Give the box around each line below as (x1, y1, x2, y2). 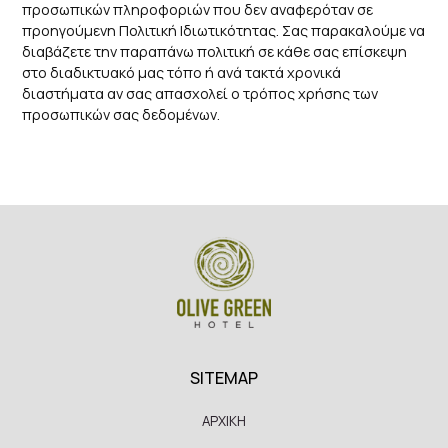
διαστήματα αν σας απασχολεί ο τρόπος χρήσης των (22, 83, 379, 103)
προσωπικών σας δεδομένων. (22, 104, 221, 124)
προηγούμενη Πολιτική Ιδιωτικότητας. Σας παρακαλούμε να (22, 20, 426, 40)
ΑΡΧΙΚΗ (202, 411, 246, 430)
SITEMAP (190, 366, 258, 389)
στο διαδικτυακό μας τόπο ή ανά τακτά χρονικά (22, 62, 342, 82)
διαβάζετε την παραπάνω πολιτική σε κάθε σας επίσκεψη (22, 41, 408, 61)
